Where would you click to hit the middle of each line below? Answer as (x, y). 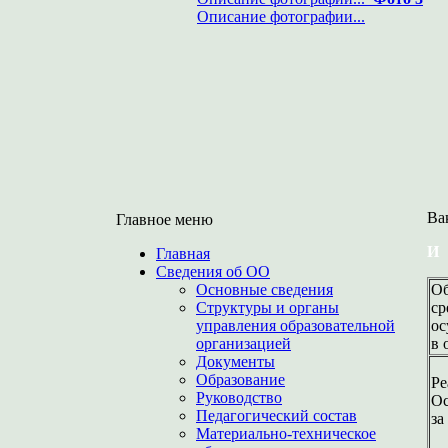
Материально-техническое (286, 433)
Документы (235, 361)
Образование (240, 379)
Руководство (239, 397)
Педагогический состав (276, 415)
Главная (183, 253)
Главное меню (164, 219)
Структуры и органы (267, 307)
